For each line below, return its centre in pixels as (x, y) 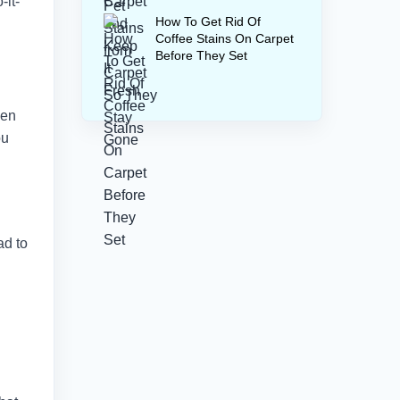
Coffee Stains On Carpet (225, 38)
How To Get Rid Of (208, 21)
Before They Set (201, 55)
